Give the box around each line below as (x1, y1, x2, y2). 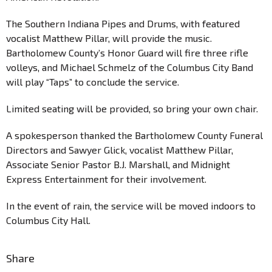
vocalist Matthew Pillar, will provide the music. (6, 32, 212, 44)
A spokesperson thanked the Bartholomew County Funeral (6, 129, 263, 141)
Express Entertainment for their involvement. (6, 172, 206, 185)
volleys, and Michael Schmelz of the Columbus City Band (6, 61, 253, 73)
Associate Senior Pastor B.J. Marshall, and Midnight (6, 158, 230, 170)
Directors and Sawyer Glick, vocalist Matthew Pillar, (6, 143, 233, 155)
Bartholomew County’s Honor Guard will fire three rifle (6, 46, 248, 58)
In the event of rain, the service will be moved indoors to (6, 199, 256, 211)
